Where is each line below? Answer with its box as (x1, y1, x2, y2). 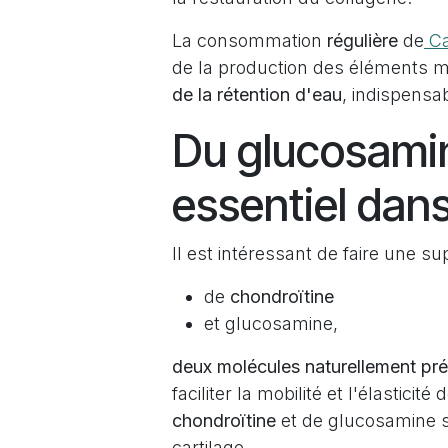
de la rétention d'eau (172, 84, 342, 105)
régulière (327, 30, 398, 51)
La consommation (172, 30, 327, 51)
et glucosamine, (204, 313, 343, 334)
